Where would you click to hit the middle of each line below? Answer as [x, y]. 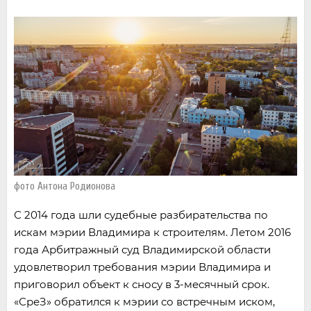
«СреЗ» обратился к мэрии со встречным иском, [144, 302]
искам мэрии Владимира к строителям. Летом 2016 [152, 232]
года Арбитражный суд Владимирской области [142, 250]
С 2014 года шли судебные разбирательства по [141, 215]
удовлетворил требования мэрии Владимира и [142, 267]
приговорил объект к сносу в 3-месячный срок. [142, 284]
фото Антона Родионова [65, 186]
